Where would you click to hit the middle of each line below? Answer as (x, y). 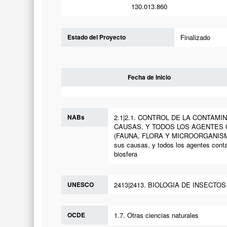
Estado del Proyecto (96, 37)
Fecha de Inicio (149, 77)
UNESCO (80, 184)
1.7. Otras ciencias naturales (156, 215)
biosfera (125, 154)
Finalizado (196, 37)
